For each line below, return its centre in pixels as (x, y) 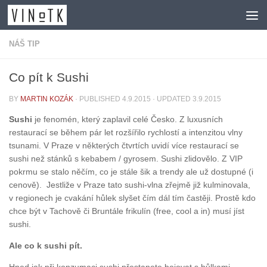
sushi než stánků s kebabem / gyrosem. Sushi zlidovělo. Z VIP (126, 159)
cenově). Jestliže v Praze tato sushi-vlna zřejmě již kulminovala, (130, 185)
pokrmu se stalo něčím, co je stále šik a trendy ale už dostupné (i (131, 172)
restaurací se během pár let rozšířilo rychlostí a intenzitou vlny (126, 133)
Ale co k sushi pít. (46, 246)
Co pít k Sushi (49, 77)
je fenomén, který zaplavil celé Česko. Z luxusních (128, 119)
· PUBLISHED (99, 99)
